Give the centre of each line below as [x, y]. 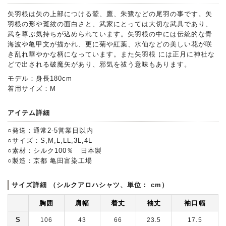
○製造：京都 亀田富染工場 [50, 161]
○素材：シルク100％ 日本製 [55, 151]
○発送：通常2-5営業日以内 [50, 131]
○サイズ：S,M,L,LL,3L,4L [50, 141]
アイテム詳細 [29, 113]
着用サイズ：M [32, 89]
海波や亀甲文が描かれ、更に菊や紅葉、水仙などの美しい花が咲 [110, 44]
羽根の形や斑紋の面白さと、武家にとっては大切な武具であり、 [110, 24]
